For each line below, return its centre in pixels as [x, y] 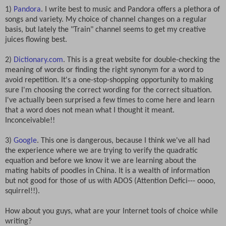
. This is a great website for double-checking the [142, 60]
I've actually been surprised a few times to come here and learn [110, 101]
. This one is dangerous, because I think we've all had [123, 141]
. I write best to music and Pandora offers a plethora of [130, 10]
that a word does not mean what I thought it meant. [90, 111]
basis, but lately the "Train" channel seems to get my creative [105, 30]
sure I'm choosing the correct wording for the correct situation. [108, 91]
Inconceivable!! [30, 121]
